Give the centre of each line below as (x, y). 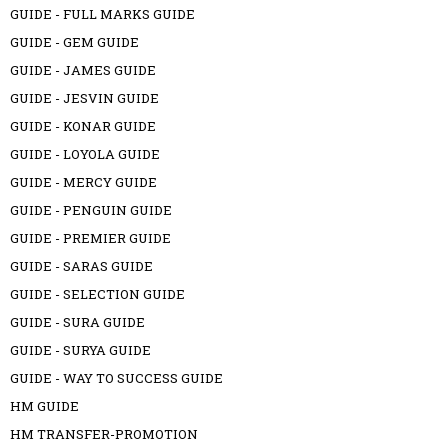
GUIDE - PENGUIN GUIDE (91, 210)
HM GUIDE (44, 406)
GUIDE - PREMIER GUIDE (90, 238)
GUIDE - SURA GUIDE (77, 322)
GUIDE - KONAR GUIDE (83, 126)
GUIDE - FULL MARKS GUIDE (102, 14)
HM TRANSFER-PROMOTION (104, 434)
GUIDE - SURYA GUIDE (80, 350)
